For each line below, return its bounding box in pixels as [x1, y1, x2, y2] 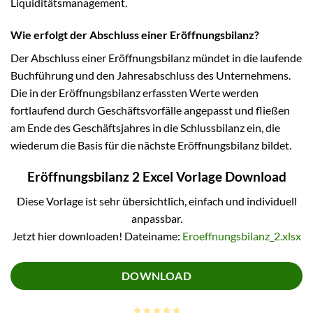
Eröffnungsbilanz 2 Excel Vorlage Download [27, 168, 286, 184]
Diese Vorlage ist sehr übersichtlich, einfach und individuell [16, 194, 297, 208]
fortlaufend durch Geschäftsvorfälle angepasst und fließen [10, 103, 290, 117]
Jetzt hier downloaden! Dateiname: [12, 228, 182, 242]
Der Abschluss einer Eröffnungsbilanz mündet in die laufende [10, 51, 302, 65]
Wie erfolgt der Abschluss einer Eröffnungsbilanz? [10, 28, 259, 42]
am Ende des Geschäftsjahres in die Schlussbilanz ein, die [10, 121, 280, 135]
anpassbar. [131, 211, 182, 225]
